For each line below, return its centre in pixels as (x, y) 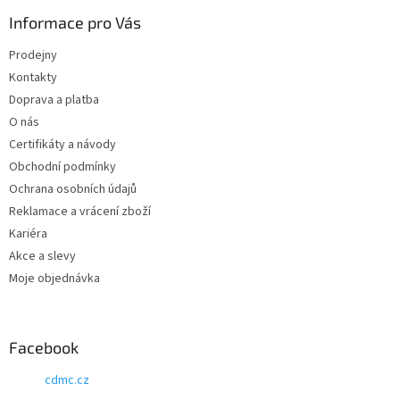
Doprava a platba (54, 100)
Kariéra (28, 233)
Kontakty (33, 77)
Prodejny (33, 55)
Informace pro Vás (75, 22)
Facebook (44, 347)
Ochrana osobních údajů (73, 189)
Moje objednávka (54, 278)
